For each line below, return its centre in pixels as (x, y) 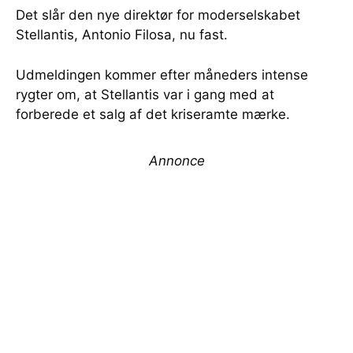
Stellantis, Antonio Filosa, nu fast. (122, 35)
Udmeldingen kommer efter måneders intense (162, 75)
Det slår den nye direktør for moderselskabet (158, 15)
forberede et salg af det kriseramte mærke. (153, 115)
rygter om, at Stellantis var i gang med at (145, 95)
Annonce (176, 161)
